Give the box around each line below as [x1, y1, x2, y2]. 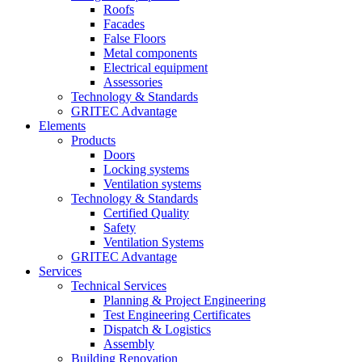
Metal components [103, 46, 197, 60]
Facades [103, 17, 145, 31]
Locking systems [103, 162, 189, 176]
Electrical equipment [103, 61, 208, 74]
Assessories [103, 75, 162, 89]
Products [71, 133, 116, 147]
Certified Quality [103, 206, 189, 220]
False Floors [103, 32, 166, 45]
